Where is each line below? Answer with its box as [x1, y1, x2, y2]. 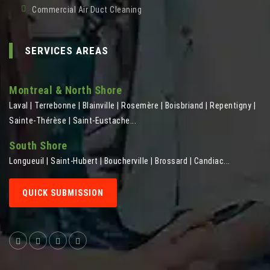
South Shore [9, 139, 67, 152]
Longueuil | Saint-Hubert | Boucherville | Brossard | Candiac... [9, 156, 230, 166]
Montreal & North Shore [9, 84, 122, 97]
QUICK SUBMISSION [22, 188, 104, 198]
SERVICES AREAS [25, 45, 108, 57]
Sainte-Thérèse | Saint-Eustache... [9, 116, 136, 126]
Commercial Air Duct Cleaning [32, 5, 142, 15]
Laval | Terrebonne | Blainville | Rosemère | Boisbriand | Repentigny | [9, 101, 256, 111]
